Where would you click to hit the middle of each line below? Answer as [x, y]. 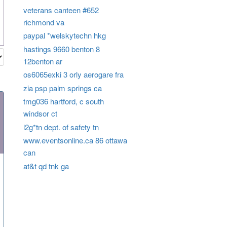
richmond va [44, 22]
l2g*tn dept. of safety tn [61, 127]
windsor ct [40, 113]
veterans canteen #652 [61, 10]
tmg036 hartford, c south [63, 101]
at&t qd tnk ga [46, 166]
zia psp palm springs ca [62, 88]
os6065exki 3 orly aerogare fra [73, 74]
